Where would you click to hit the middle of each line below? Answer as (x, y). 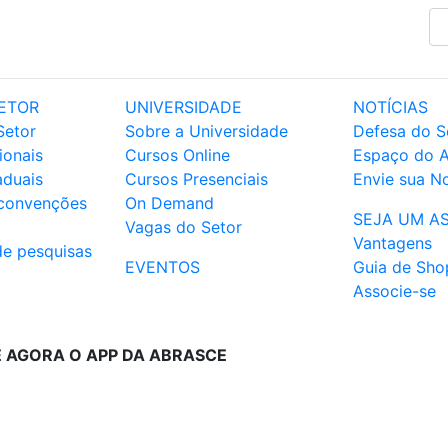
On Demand (169, 203)
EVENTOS (162, 267)
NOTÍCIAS (390, 107)
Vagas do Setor (183, 227)
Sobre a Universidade (206, 131)
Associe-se (394, 291)
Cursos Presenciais (196, 179)
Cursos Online (177, 155)
